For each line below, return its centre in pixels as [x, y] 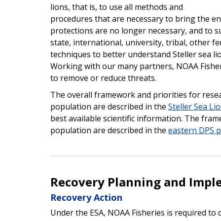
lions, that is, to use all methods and [117, 7]
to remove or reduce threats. [103, 78]
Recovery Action [86, 197]
